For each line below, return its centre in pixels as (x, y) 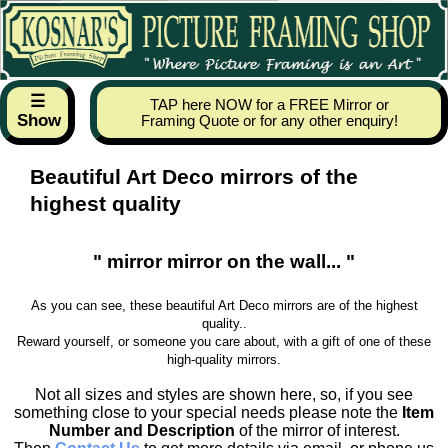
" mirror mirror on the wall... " (224, 261)
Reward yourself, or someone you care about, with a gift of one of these (224, 341)
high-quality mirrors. (224, 359)
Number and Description (141, 430)
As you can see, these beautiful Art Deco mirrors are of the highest (224, 305)
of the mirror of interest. (317, 430)
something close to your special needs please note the (208, 412)
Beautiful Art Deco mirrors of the (194, 176)
